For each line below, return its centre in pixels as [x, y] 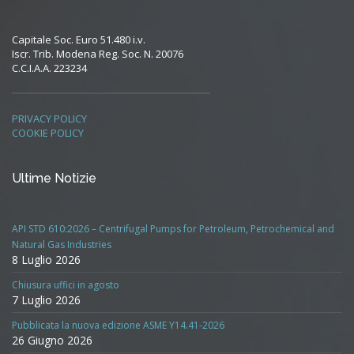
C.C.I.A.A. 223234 [49, 68]
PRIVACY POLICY [49, 118]
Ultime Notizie [54, 178]
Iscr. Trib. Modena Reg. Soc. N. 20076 [98, 53]
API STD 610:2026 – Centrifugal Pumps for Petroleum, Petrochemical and [173, 228]
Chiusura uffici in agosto [66, 284]
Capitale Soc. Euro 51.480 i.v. [79, 39]
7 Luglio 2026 [46, 299]
